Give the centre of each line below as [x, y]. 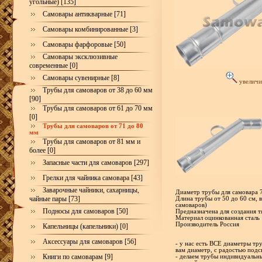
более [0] [42, 150]
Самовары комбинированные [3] [90, 29]
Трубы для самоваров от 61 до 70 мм [98, 108]
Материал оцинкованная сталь [218, 218]
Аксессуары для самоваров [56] [89, 242]
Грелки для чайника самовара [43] [93, 178]
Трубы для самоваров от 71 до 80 [93, 126]
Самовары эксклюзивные [80, 57]
